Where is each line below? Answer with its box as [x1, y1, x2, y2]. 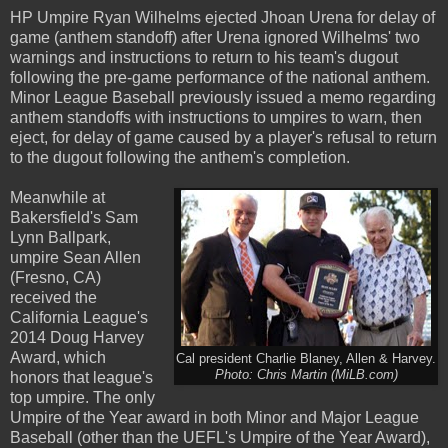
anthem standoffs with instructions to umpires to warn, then [10, 108, 422, 126]
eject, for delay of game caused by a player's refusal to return [10, 128, 437, 146]
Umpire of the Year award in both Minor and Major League [10, 408, 419, 426]
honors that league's [10, 368, 153, 386]
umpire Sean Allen [10, 248, 141, 266]
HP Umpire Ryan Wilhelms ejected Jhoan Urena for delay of [10, 8, 435, 26]
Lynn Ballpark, [10, 228, 111, 246]
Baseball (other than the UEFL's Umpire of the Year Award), [10, 428, 430, 446]
